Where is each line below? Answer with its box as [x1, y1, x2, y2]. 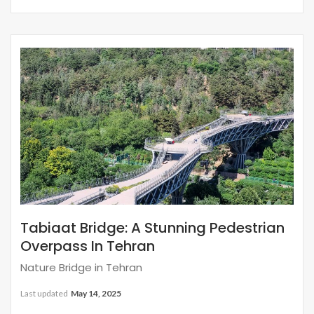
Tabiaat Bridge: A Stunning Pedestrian [20, 217, 285, 238]
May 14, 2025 [71, 287, 121, 299]
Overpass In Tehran [20, 235, 155, 256]
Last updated [20, 287, 69, 299]
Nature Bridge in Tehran [20, 259, 142, 275]
